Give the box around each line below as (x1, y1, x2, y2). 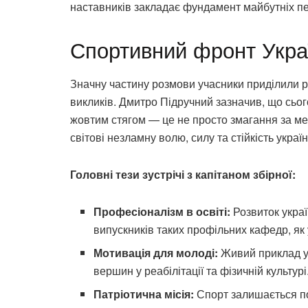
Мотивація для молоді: (93, 245, 219, 261)
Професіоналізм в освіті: (93, 203, 231, 220)
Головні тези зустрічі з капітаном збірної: (70, 166, 296, 183)
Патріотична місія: (93, 286, 195, 302)
